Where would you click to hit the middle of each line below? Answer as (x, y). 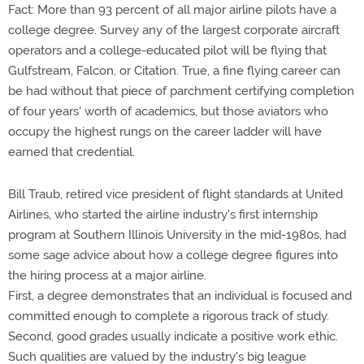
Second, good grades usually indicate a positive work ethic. (173, 336)
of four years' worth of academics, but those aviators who (168, 111)
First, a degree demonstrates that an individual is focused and (180, 296)
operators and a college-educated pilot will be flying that (167, 50)
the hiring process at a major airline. (107, 275)
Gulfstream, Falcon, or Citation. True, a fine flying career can (174, 71)
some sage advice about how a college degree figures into (173, 255)
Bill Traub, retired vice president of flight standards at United (175, 194)
